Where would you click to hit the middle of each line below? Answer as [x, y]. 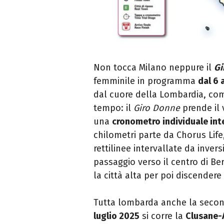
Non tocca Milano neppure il [154, 68]
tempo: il [113, 108]
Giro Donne [157, 108]
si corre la [162, 216]
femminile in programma [146, 81]
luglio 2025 [116, 216]
